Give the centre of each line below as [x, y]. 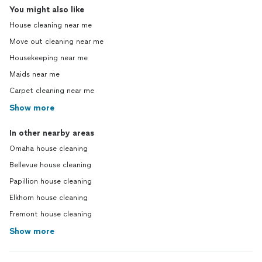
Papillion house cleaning [51, 182]
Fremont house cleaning [51, 214]
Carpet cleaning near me [52, 91]
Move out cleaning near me [56, 42]
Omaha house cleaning [49, 149]
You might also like [47, 10]
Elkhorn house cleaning [49, 198]
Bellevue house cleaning [50, 165]
